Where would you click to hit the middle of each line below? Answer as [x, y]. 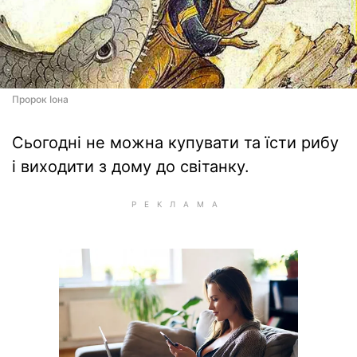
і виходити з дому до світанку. [131, 167]
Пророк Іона [40, 99]
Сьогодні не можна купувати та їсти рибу [175, 143]
